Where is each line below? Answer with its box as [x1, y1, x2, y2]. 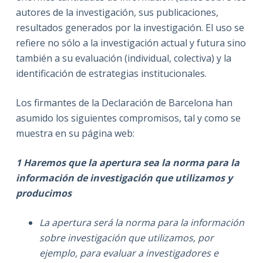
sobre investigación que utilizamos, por [39, 231, 214, 245]
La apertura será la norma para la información [39, 216, 244, 230]
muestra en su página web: [15, 127, 134, 140]
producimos [15, 187, 72, 200]
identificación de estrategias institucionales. [15, 67, 207, 80]
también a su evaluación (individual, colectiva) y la [15, 52, 231, 65]
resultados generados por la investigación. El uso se [15, 21, 244, 35]
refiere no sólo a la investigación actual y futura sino [15, 36, 246, 50]
